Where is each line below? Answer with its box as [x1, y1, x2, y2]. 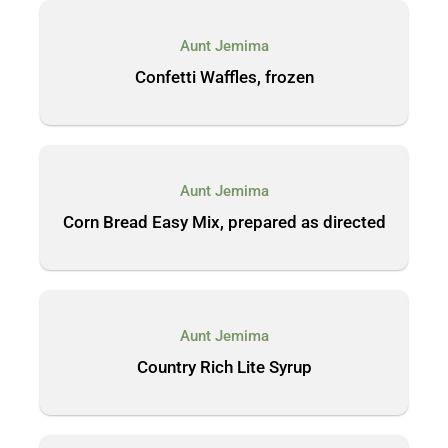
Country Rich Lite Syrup [136, 357, 312, 377]
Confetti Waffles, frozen [134, 67, 314, 87]
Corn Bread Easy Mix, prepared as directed [62, 212, 386, 232]
